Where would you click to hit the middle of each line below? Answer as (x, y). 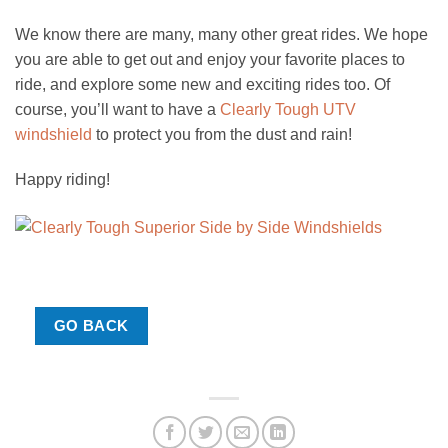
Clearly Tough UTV (288, 109)
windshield (53, 134)
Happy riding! (62, 180)
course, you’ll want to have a (117, 109)
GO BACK (91, 326)
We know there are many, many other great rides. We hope (221, 34)
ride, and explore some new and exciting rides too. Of (202, 84)
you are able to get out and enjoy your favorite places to (210, 59)
